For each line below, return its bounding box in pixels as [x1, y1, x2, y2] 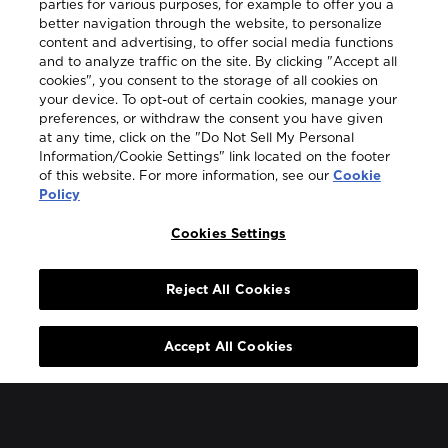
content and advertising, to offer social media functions [38, 33, 393, 51]
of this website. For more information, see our [38, 166, 333, 184]
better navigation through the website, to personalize [38, 14, 382, 32]
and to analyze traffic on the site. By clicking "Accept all [38, 52, 397, 70]
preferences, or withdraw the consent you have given [38, 109, 383, 127]
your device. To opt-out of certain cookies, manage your [38, 90, 397, 108]
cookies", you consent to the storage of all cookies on [38, 71, 378, 89]
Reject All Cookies [166, 280, 291, 298]
